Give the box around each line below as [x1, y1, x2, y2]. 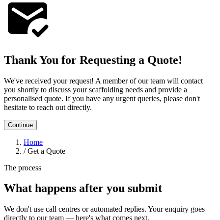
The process [4, 163, 41, 172]
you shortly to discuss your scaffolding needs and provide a [4, 85, 187, 94]
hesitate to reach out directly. [4, 103, 92, 111]
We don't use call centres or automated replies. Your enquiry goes [4, 205, 205, 214]
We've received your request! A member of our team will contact [4, 76, 203, 85]
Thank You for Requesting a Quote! [4, 53, 182, 66]
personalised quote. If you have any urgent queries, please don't [4, 94, 200, 103]
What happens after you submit [4, 182, 162, 195]
